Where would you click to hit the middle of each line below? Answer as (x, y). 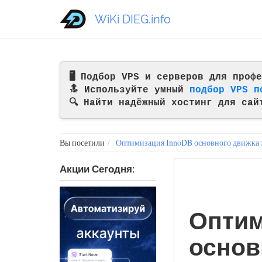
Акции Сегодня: (97, 169)
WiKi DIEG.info (133, 19)
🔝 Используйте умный (129, 90)
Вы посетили (82, 142)
